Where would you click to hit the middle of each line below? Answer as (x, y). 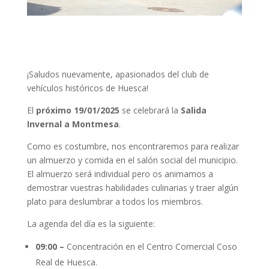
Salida (193, 110)
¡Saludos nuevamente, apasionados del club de (118, 74)
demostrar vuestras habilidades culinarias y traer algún (132, 187)
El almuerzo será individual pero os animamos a (120, 174)
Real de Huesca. (66, 262)
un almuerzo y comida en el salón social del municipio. (132, 160)
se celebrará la (150, 110)
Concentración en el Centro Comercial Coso (150, 246)
